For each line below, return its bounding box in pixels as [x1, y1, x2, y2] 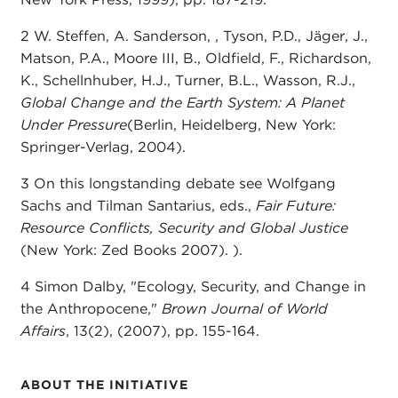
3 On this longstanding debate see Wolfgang [20, 174, 336, 192]
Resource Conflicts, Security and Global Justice [20, 219, 348, 236]
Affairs [20, 322, 66, 339]
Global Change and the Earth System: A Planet [20, 93, 345, 111]
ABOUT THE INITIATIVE [20, 378, 188, 393]
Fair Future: [255, 196, 336, 214]
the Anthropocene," [20, 299, 162, 317]
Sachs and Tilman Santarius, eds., [20, 196, 256, 214]
